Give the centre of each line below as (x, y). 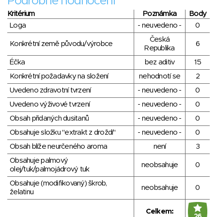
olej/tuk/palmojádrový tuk (50, 169)
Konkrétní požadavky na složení (59, 76)
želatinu (22, 192)
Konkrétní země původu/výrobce (61, 44)
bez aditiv (160, 62)
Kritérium (21, 14)
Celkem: (160, 211)
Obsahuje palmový (39, 160)
